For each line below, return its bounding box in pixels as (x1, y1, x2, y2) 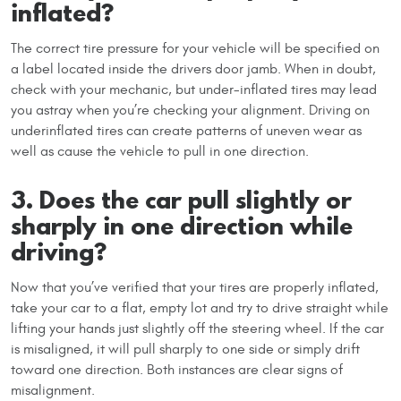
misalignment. (11, 381, 95, 398)
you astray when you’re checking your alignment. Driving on (11, 101, 370, 118)
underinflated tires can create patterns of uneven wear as (11, 122, 362, 139)
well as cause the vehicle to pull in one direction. (11, 142, 309, 159)
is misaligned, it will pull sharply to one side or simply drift (11, 340, 360, 357)
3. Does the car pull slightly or (11, 182, 352, 217)
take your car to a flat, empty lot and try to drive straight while (11, 299, 388, 316)
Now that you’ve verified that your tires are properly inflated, (11, 278, 379, 295)
